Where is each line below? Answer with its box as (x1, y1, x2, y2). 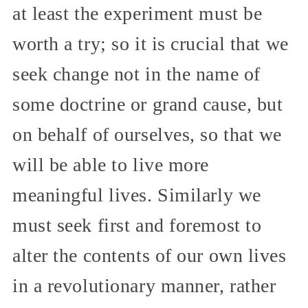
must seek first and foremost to (12, 214, 262, 236)
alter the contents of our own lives (12, 244, 287, 266)
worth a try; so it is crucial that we (12, 32, 289, 54)
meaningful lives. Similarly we (12, 184, 261, 206)
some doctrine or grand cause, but (12, 93, 283, 115)
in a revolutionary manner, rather (12, 274, 276, 296)
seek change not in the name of (12, 63, 261, 85)
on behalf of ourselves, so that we (12, 123, 283, 145)
